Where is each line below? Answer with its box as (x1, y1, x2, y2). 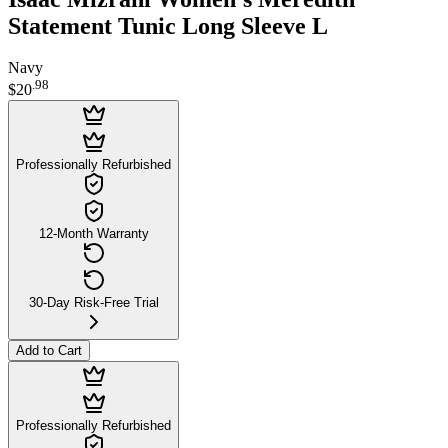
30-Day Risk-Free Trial (28, 294, 159, 310)
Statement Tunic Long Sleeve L (8, 12, 328, 39)
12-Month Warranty (38, 225, 149, 241)
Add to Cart (16, 342, 82, 358)
